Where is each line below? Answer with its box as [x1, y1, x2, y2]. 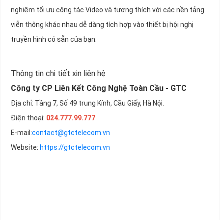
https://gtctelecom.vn [40, 143, 110, 152]
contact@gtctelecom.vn [32, 129, 110, 137]
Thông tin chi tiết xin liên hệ [11, 69, 106, 79]
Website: [11, 143, 40, 152]
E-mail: [11, 129, 32, 137]
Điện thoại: [11, 114, 46, 122]
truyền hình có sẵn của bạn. [11, 35, 97, 44]
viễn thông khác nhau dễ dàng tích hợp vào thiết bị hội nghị [11, 21, 193, 29]
